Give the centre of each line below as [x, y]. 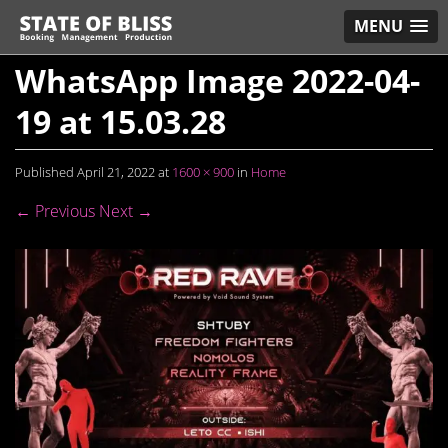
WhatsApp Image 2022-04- [217, 80]
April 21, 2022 [116, 172]
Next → [126, 211]
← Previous [55, 211]
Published [46, 172]
